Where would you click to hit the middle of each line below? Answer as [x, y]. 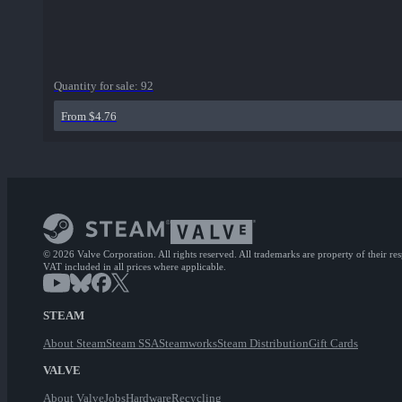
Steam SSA [132, 344]
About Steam [74, 344]
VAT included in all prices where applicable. [135, 267]
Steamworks [188, 344]
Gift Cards [333, 344]
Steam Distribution [263, 344]
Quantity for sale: [97, 86]
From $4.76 [89, 117]
